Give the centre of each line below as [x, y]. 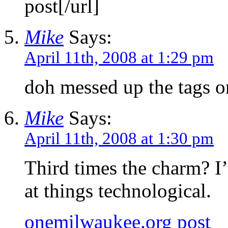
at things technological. [118, 190]
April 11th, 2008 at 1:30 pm [119, 138]
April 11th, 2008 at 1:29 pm [119, 57]
